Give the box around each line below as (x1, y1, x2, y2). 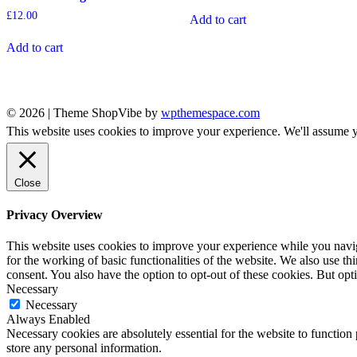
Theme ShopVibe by (53, 105, 161, 120)
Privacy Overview (6, 207, 103, 222)
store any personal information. (6, 341, 162, 355)
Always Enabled (6, 312, 90, 327)
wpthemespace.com (161, 105, 260, 120)
